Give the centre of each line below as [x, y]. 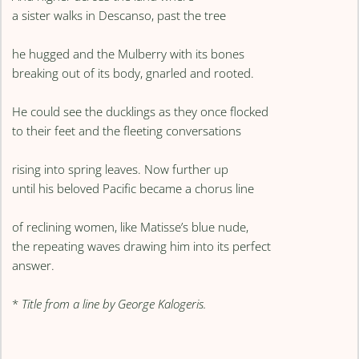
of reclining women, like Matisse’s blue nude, [131, 226]
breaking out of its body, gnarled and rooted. [133, 73]
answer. [34, 265]
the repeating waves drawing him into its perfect [142, 246]
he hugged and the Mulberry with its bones [129, 53]
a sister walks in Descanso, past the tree [119, 15]
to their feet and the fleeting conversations [127, 130]
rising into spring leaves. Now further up [121, 169]
